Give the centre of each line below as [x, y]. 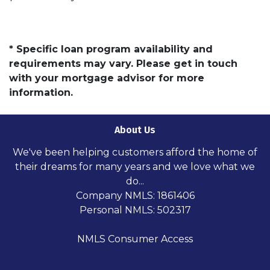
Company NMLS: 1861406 [135, 195]
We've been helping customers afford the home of [135, 152]
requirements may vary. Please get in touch [123, 63]
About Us [135, 130]
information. [41, 92]
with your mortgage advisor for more [107, 78]
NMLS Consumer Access [135, 239]
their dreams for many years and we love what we [135, 166]
